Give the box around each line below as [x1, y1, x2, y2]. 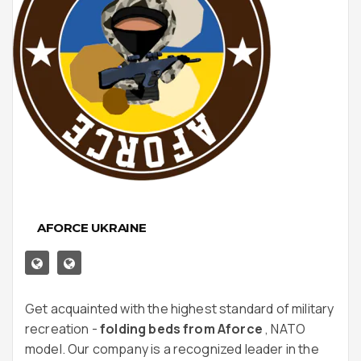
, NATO [262, 320, 306, 338]
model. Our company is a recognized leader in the [25, 340, 319, 358]
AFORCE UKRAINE [37, 220, 147, 235]
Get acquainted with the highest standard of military [25, 300, 334, 317]
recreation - [25, 320, 101, 338]
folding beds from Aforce [100, 320, 263, 338]
